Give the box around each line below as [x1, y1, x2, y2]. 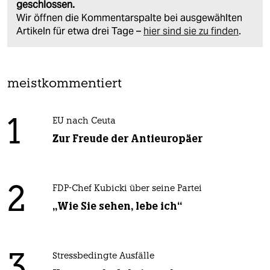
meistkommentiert [7, 77, 122, 90]
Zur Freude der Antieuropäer [52, 131, 202, 145]
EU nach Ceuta [52, 116, 116, 126]
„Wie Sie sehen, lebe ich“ [52, 199, 182, 213]
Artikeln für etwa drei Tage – [16, 24, 143, 37]
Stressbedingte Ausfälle [52, 251, 154, 261]
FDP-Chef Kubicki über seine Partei [52, 184, 202, 193]
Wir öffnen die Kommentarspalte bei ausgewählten [16, 11, 242, 24]
